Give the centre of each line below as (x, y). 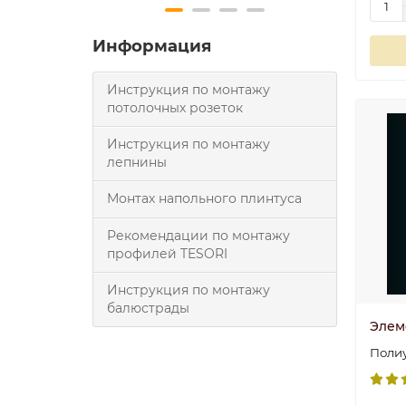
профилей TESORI (167, 254)
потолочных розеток (175, 108)
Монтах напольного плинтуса (204, 198)
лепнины (137, 162)
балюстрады (148, 308)
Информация (152, 46)
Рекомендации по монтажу (198, 236)
